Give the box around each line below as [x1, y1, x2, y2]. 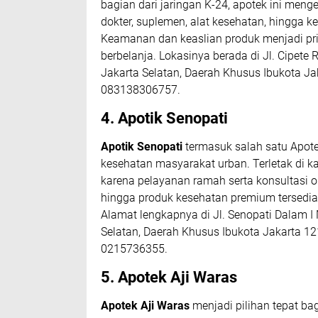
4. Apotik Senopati [101, 109, 228, 128]
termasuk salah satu [182, 140, 290, 154]
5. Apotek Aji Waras [101, 268, 237, 287]
